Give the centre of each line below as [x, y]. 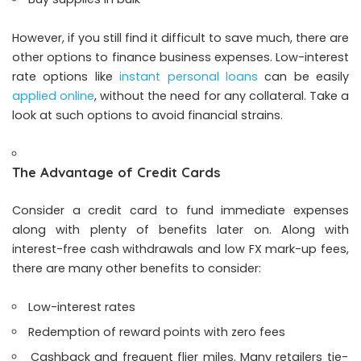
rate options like [66, 77]
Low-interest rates [82, 307]
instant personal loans [189, 77]
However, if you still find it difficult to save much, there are [180, 38]
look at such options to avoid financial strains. [147, 116]
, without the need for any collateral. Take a [222, 96]
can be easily [303, 77]
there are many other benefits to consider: [137, 269]
